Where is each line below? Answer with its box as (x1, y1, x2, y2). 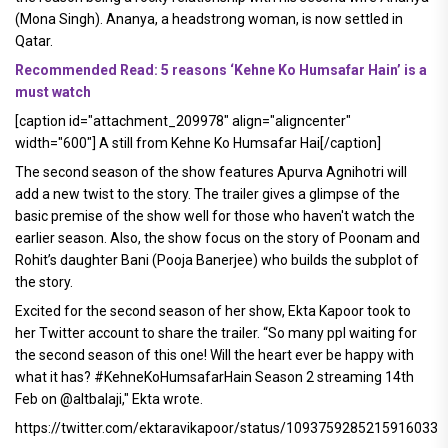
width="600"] (15, 134, 96, 151)
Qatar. (15, 32, 53, 49)
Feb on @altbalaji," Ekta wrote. (15, 390, 203, 407)
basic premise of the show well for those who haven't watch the (15, 207, 415, 224)
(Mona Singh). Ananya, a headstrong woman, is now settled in (15, 10, 403, 27)
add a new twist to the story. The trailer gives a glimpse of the (15, 185, 400, 202)
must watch (15, 83, 91, 100)
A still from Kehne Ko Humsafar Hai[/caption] (96, 134, 381, 151)
